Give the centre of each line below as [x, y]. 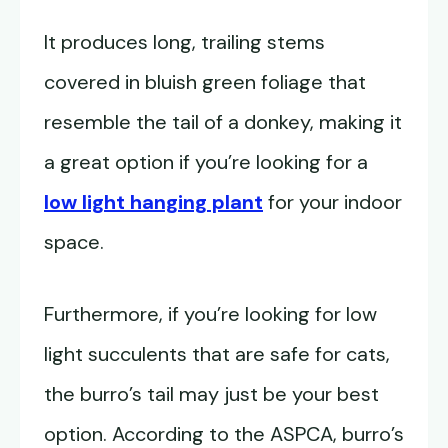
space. [74, 242]
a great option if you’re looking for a [206, 162]
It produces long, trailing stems [184, 42]
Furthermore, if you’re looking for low [210, 314]
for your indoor [332, 202]
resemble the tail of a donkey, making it [223, 122]
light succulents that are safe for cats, [217, 354]
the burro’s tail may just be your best [211, 394]
